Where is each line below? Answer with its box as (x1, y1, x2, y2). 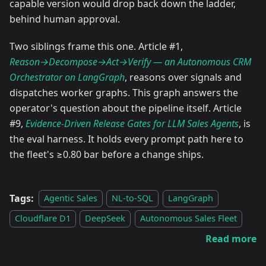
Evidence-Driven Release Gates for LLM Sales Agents (26, 116, 239, 130)
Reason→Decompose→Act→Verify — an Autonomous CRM (9, 55, 251, 68)
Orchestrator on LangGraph (9, 70, 125, 84)
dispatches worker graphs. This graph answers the (9, 85, 238, 99)
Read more (205, 232, 256, 245)
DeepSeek (85, 213, 126, 224)
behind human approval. (9, 12, 120, 26)
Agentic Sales (44, 192, 97, 204)
